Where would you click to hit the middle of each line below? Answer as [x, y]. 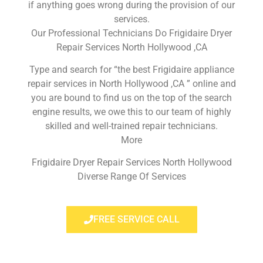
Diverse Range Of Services [131, 177]
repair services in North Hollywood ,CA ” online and [131, 83]
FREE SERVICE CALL [136, 219]
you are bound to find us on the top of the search [131, 97]
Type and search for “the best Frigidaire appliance [131, 69]
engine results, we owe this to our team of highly [131, 112]
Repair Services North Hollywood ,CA [131, 47]
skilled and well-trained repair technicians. [131, 126]
